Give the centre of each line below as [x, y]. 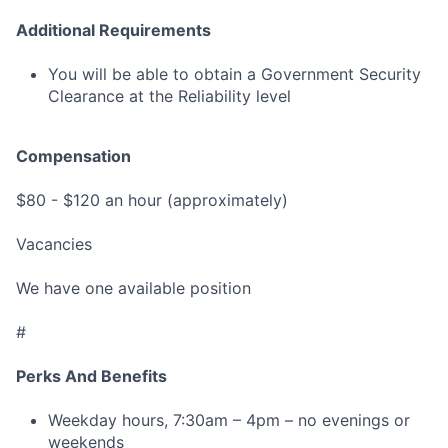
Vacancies [54, 244]
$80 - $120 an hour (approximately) [152, 200]
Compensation [73, 156]
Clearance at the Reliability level [169, 96]
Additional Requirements [113, 30]
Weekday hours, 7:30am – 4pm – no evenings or [229, 420]
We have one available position [133, 288]
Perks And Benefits [91, 376]
